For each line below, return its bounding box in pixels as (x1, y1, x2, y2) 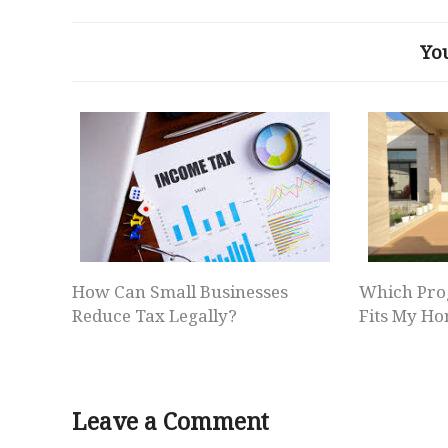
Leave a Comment (72, 405, 269, 437)
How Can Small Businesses (72, 280, 288, 303)
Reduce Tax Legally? (72, 304, 237, 327)
